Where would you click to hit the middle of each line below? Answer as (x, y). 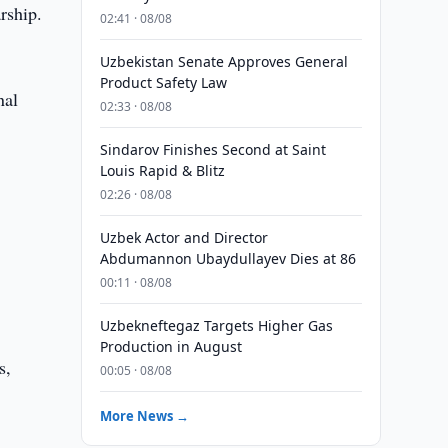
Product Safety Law (163, 82)
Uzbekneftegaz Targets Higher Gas (216, 325)
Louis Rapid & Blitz (162, 170)
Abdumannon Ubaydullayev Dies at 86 (227, 258)
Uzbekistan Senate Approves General (223, 61)
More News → (144, 416)
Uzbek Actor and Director (183, 237)
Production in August (170, 346)
